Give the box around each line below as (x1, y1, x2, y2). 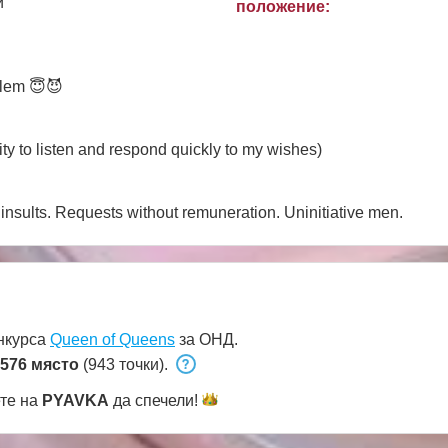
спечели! (135, 391, 198, 409)
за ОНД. (175, 330, 238, 348)
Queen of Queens (50, 330, 175, 348)
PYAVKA (42, 391, 109, 409)
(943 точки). (79, 355, 172, 373)
